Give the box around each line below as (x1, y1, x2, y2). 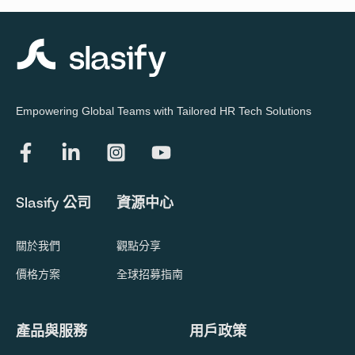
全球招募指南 (116, 267, 183, 282)
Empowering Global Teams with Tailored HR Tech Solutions (16, 104, 311, 117)
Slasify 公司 (16, 196, 91, 212)
